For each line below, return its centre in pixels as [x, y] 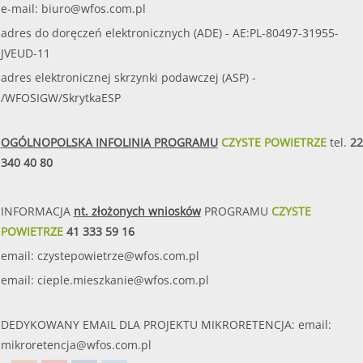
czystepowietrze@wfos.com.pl [118, 256]
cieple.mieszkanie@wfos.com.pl [123, 280]
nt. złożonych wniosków [137, 211]
